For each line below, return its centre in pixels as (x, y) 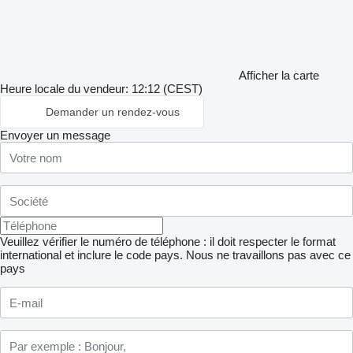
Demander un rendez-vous (113, 112)
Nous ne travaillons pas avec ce (268, 255)
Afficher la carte (279, 75)
